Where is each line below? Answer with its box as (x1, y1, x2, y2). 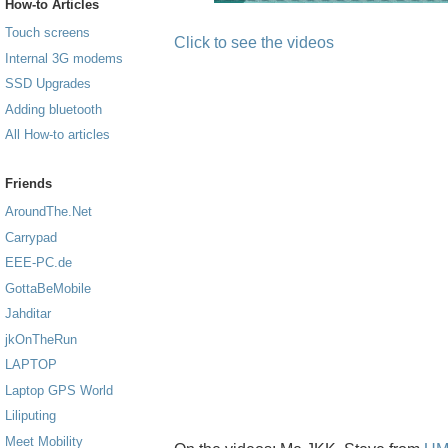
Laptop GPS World (5, 382, 113, 398)
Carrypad (5, 229, 57, 245)
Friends (5, 175, 52, 191)
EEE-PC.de (5, 255, 72, 271)
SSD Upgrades (5, 76, 91, 92)
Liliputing (5, 408, 56, 424)
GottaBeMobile (5, 280, 91, 296)
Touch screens (5, 25, 90, 41)
